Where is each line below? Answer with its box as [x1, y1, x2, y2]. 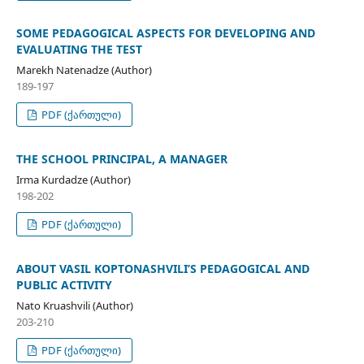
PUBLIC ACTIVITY [15, 277, 112, 293]
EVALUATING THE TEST [15, 41, 142, 58]
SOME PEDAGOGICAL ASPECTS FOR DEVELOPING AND [15, 25, 315, 41]
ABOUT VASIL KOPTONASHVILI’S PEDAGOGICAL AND [15, 261, 310, 277]
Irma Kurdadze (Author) [15, 172, 131, 188]
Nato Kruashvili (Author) [15, 298, 133, 314]
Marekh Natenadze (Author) [15, 63, 152, 78]
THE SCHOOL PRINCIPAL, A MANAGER [15, 151, 227, 167]
